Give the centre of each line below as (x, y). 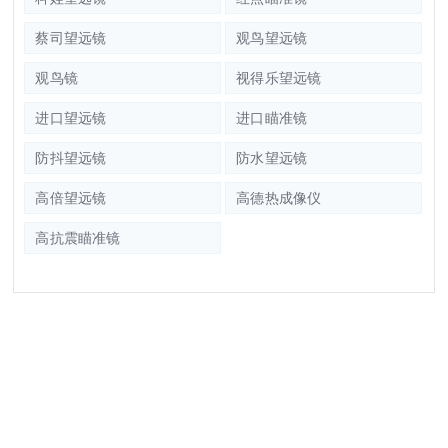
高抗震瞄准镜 (78, 237)
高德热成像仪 (279, 197)
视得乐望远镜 (279, 77)
